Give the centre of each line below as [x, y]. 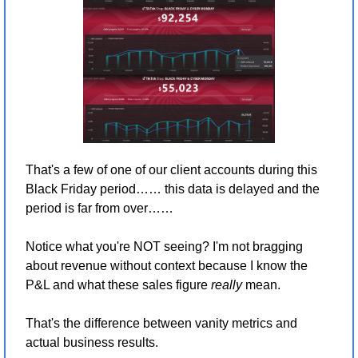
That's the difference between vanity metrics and [161, 323]
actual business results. [92, 342]
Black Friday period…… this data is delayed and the [173, 189]
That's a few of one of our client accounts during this [171, 169]
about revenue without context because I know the [167, 265]
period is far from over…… [101, 208]
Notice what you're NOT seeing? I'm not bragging [164, 246]
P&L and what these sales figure [118, 284]
